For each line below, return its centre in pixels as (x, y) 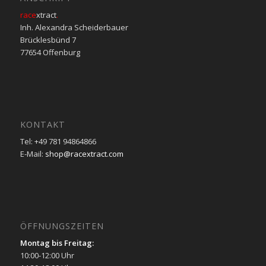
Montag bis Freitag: (57, 243)
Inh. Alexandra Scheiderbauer (74, 27)
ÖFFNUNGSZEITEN (62, 226)
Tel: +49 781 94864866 (58, 141)
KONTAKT (42, 124)
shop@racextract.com (84, 153)
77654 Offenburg (50, 52)
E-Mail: (32, 153)
